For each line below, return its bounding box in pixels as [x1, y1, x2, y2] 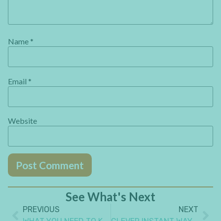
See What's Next [66, 189, 155, 204]
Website [8, 115, 37, 125]
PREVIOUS [23, 204, 60, 214]
